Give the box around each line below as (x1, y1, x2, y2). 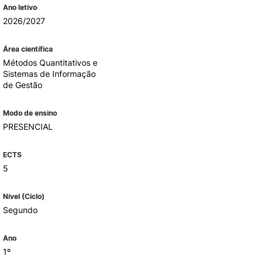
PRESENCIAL (2, 122, 53, 131)
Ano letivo (2, 3, 37, 12)
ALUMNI (56, 35, 89, 45)
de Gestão (2, 80, 42, 90)
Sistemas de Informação (2, 69, 96, 79)
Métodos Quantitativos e (2, 58, 97, 68)
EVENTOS (56, 225, 97, 235)
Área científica (2, 45, 53, 53)
